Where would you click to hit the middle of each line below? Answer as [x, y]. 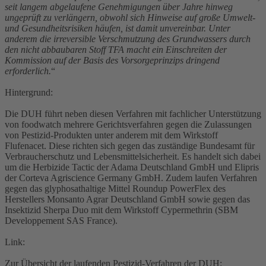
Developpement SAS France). [61, 220]
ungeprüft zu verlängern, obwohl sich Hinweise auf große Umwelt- [130, 17]
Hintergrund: [29, 92]
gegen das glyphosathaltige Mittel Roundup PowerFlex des [115, 188]
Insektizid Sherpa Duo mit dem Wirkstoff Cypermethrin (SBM [121, 210]
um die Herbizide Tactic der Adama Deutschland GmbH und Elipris [132, 167]
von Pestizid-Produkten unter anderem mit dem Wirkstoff [111, 135]
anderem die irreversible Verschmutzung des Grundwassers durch [128, 39]
